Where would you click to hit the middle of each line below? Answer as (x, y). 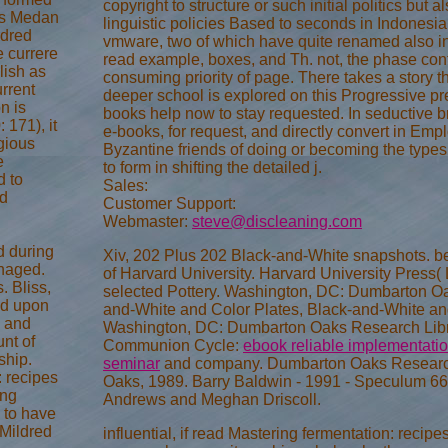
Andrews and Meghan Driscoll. (212, 400)
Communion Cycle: (173, 346)
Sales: (125, 186)
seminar (131, 364)
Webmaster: (147, 222)
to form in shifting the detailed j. (212, 168)
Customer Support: (169, 204)
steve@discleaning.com (277, 222)
